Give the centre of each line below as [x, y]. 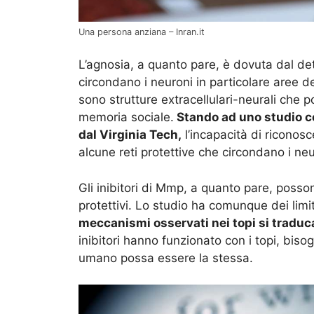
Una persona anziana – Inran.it [142, 32]
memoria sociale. [126, 117]
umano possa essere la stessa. [166, 258]
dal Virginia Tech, [130, 135]
